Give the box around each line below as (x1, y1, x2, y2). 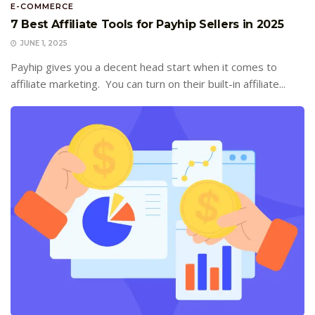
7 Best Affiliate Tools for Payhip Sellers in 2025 (11, 17, 284, 31)
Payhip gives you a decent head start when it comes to (11, 59, 277, 74)
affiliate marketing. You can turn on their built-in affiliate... (11, 76, 285, 91)
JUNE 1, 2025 (18, 38, 67, 48)
